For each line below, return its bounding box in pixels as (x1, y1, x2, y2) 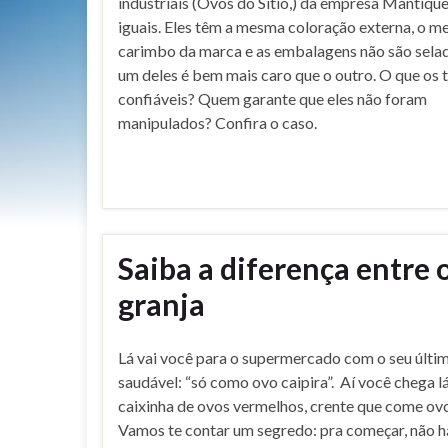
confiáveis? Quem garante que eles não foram (118, 89, 427, 108)
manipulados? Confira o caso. (118, 113, 317, 132)
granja (118, 285, 205, 322)
